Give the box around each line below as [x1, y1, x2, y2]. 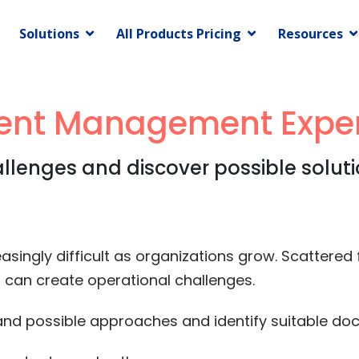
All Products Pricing [116, 25, 241, 42]
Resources [278, 25, 343, 42]
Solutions [19, 25, 79, 42]
